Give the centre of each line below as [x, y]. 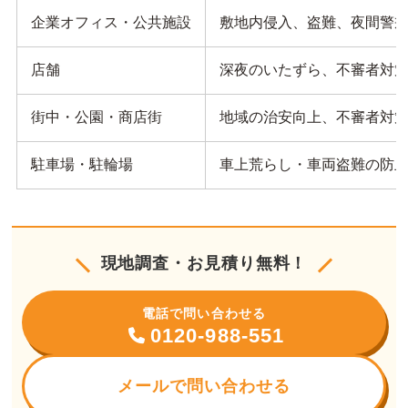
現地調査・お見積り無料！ [204, 264]
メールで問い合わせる [204, 387]
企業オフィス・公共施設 [112, 23]
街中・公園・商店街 [97, 117]
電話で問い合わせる [204, 313]
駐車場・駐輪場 [82, 165]
